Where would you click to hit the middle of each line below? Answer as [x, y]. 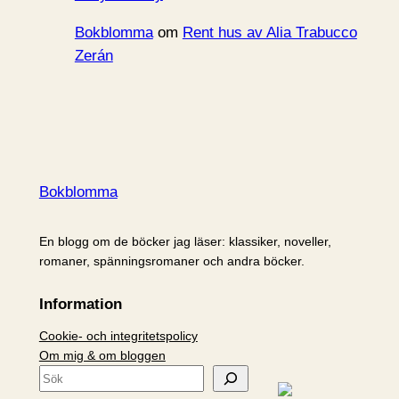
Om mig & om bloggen [102, 356]
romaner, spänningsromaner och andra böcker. [171, 261]
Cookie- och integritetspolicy [118, 336]
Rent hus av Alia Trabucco [269, 32]
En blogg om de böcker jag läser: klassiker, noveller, [185, 242]
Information [80, 305]
